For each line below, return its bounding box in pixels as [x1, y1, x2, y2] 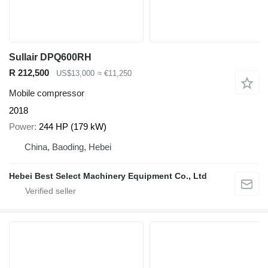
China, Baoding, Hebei [25, 141, 111, 152]
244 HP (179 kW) [39, 121, 106, 132]
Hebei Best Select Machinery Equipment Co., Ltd [9, 170, 207, 181]
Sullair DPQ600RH [9, 51, 92, 62]
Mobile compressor [9, 88, 84, 99]
